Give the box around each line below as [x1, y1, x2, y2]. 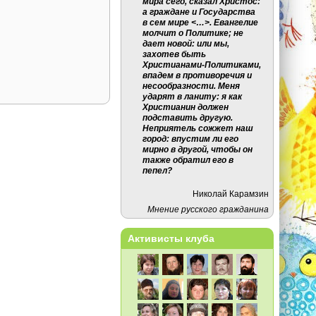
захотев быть [142, 49, 207, 59]
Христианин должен [142, 102, 229, 112]
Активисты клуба [128, 233, 215, 245]
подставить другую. [142, 113, 233, 123]
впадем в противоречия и [142, 71, 253, 80]
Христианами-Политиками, [142, 60, 262, 70]
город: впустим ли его [142, 134, 239, 144]
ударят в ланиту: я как [142, 92, 243, 102]
